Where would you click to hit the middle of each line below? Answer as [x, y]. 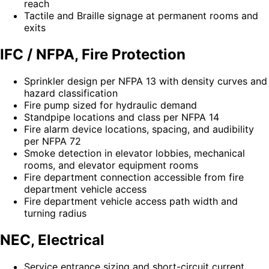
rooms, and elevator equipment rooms [111, 165]
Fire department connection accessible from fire [134, 177]
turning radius [55, 213]
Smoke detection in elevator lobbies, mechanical [134, 153]
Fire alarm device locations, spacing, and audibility [139, 129]
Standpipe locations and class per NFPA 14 [122, 117]
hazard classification [71, 93]
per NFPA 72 [53, 141]
